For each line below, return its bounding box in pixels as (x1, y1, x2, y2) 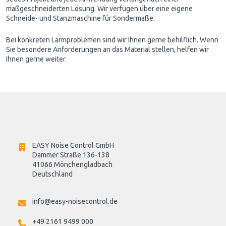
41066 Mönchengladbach (32, 160, 112, 168)
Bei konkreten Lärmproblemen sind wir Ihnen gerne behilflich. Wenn (6, 35, 218, 44)
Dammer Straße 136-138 (32, 151, 109, 159)
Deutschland (32, 170, 73, 178)
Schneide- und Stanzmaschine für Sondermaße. (6, 14, 155, 22)
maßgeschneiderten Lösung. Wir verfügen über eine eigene (6, 4, 193, 13)
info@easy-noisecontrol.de (32, 197, 118, 205)
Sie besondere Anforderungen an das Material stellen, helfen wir (6, 45, 209, 53)
